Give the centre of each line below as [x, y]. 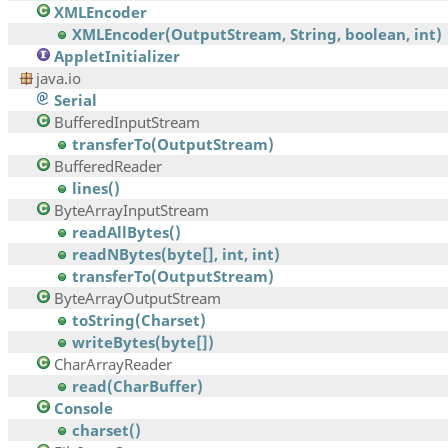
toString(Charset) [139, 320]
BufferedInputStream [127, 122]
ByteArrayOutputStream [137, 298]
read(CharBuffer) [137, 386]
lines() [96, 188]
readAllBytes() [126, 232]
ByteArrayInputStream [131, 210]
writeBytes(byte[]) [143, 342]
